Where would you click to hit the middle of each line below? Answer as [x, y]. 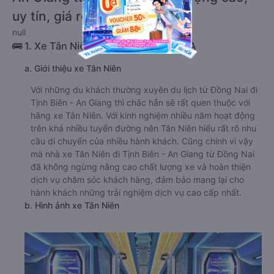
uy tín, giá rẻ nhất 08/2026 [95, 16]
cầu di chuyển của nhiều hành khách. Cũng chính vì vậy [142, 141]
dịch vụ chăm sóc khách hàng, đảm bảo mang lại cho [137, 180]
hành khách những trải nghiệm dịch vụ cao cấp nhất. [136, 192]
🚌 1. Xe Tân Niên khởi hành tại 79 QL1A [104, 46]
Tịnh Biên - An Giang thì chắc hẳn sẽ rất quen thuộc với [140, 102]
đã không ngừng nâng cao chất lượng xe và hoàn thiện [141, 167]
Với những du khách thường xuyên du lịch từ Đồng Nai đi [144, 90]
